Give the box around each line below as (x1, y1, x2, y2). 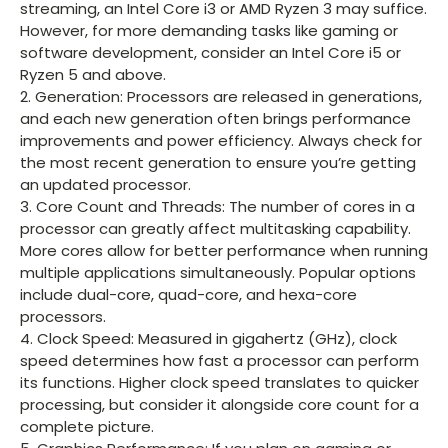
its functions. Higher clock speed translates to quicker (20, 371, 419, 393)
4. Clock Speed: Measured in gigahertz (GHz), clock (20, 327, 397, 349)
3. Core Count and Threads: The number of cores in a (20, 195, 415, 217)
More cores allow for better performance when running (20, 239, 428, 261)
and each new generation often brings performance (20, 107, 411, 129)
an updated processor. (20, 173, 191, 195)
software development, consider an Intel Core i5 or (20, 41, 401, 63)
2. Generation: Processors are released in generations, (20, 85, 422, 107)
